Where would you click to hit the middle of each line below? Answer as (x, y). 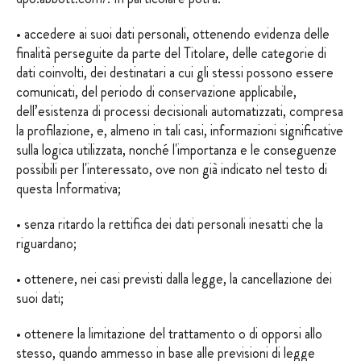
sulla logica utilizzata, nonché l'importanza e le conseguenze (176, 150)
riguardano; (46, 243)
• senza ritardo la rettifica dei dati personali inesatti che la (170, 224)
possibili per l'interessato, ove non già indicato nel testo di (172, 169)
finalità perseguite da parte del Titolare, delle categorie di (171, 53)
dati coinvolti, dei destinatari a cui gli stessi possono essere (175, 73)
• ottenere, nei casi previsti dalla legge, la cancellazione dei (174, 279)
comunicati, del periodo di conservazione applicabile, (156, 92)
